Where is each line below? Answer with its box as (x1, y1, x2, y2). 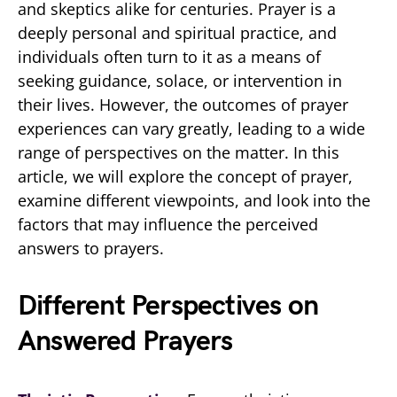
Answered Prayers (18, 323, 233, 359)
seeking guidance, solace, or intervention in (18, 69, 342, 91)
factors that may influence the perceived (18, 213, 318, 235)
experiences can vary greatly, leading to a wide (18, 117, 365, 139)
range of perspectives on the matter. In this (18, 141, 339, 163)
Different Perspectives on (18, 288, 319, 323)
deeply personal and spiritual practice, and (18, 21, 337, 43)
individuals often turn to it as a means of (18, 45, 321, 67)
